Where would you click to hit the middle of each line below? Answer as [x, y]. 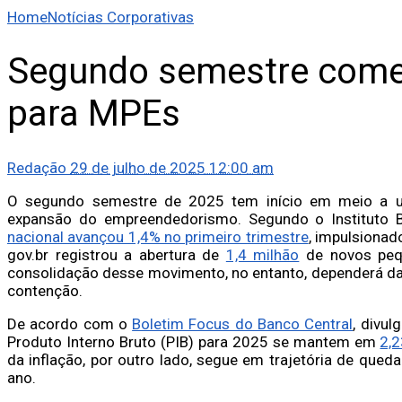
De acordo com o [70, 323]
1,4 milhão [262, 254]
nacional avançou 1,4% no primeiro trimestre [158, 236]
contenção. [45, 290]
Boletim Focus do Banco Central [243, 323]
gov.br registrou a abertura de [117, 254]
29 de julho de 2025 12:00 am [172, 167]
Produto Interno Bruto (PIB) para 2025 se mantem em [194, 341]
